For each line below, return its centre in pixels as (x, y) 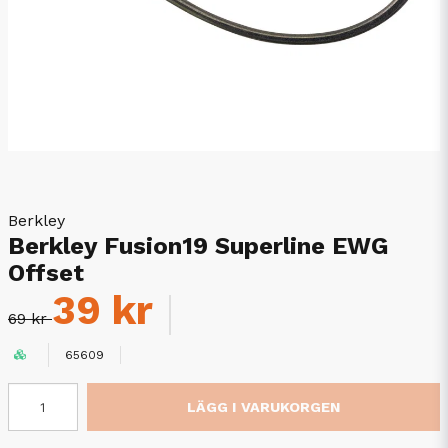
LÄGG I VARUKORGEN (263, 406)
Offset (46, 273)
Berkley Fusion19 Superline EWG (198, 246)
